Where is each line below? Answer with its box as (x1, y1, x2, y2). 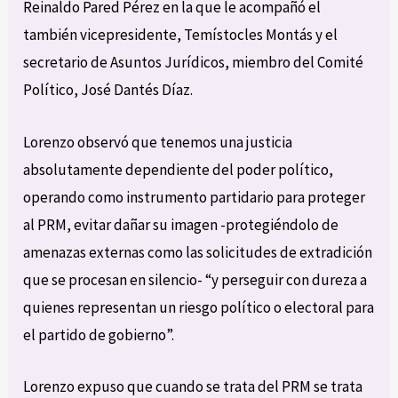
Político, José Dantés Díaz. (23, 80, 194, 100)
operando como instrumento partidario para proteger (23, 187, 366, 207)
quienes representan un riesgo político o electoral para (23, 297, 375, 317)
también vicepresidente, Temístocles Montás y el (23, 25, 338, 45)
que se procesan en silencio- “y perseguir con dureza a (23, 269, 368, 290)
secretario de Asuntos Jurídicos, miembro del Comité (23, 52, 364, 73)
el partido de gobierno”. (23, 324, 175, 345)
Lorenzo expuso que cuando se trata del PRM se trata (23, 376, 363, 396)
